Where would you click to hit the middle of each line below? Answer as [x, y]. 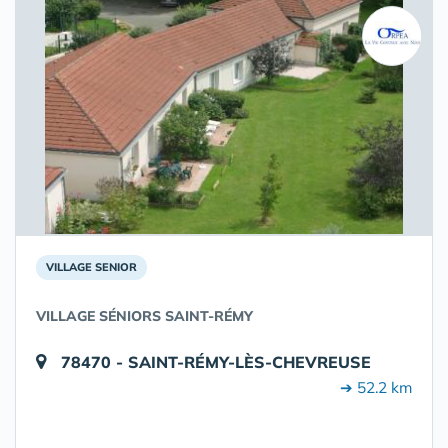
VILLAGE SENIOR [91, 267]
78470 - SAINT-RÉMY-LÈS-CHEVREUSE [216, 362]
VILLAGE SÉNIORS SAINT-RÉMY [144, 316]
